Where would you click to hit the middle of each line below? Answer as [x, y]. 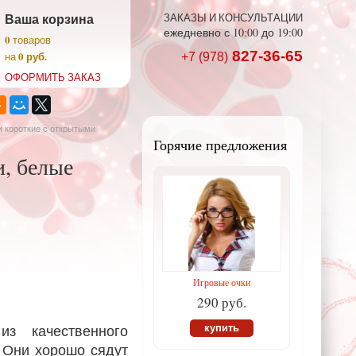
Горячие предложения [220, 145]
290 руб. [222, 302]
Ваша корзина [49, 19]
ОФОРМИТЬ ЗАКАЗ [53, 77]
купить [222, 328]
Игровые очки [222, 282]
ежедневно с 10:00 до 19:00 [233, 32]
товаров [31, 40]
